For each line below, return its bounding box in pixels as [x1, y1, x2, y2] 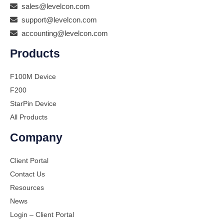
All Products [10, 113, 47, 121]
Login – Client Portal [10, 210, 74, 218]
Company [10, 130, 62, 144]
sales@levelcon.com [17, 2, 90, 10]
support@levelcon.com [17, 15, 97, 24]
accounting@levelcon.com [17, 29, 108, 37]
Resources [10, 183, 44, 191]
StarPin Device [10, 99, 56, 107]
